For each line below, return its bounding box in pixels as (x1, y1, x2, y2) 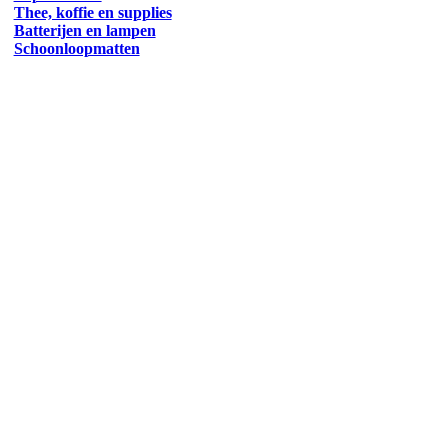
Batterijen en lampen (13, 22, 156, 39)
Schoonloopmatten (13, 40, 140, 57)
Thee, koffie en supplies (13, 4, 172, 21)
